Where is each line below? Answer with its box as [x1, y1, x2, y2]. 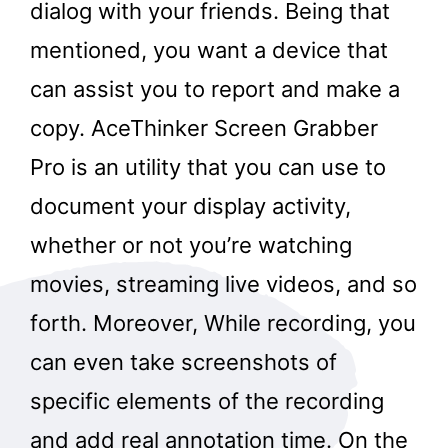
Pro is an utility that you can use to [30, 154, 386, 181]
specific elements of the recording [30, 388, 384, 415]
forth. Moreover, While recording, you [30, 310, 416, 337]
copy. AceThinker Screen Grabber [30, 115, 378, 142]
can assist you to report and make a [30, 76, 400, 103]
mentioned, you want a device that [30, 37, 388, 64]
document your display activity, [30, 193, 351, 220]
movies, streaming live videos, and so [30, 271, 417, 298]
